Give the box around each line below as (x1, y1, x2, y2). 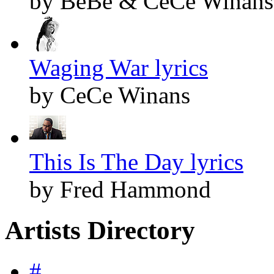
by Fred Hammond (29, 176, 211, 202)
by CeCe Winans (29, 81, 190, 108)
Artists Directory (5, 215, 195, 245)
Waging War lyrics (29, 54, 208, 81)
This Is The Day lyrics (29, 148, 243, 175)
